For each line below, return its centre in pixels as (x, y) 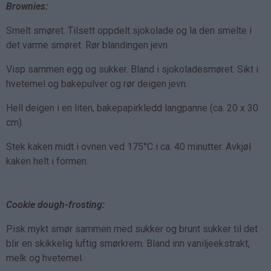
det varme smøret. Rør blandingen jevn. (88, 45)
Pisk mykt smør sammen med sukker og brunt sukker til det (132, 229)
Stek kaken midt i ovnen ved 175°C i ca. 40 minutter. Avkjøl (129, 146)
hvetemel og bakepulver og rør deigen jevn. (97, 83)
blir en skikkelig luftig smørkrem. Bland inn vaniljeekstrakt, (128, 243)
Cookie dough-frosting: (55, 204)
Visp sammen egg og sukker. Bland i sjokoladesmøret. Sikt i (132, 69)
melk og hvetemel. (45, 258)
